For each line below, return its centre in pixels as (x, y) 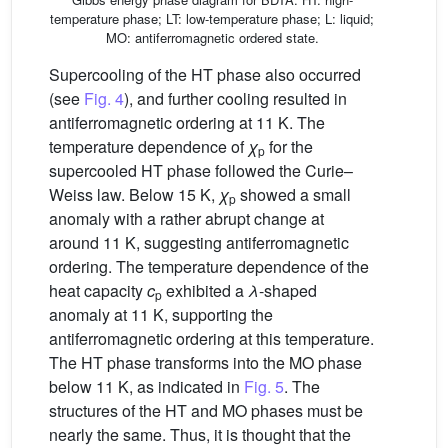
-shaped (288, 291)
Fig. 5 (264, 387)
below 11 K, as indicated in (146, 387)
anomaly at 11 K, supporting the (161, 315)
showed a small (293, 195)
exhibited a (205, 291)
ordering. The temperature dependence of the (209, 267)
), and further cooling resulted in (235, 99)
